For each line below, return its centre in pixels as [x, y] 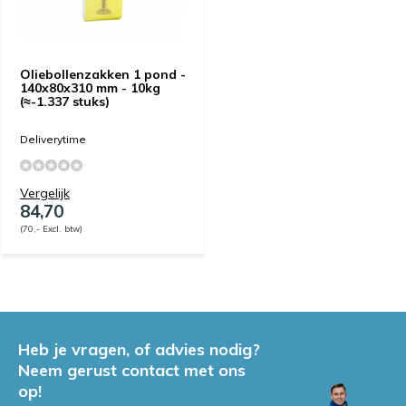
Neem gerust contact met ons [132, 370]
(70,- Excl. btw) [51, 228]
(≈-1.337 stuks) [65, 101]
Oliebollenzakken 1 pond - [103, 74]
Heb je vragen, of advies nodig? [139, 349]
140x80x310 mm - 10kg [90, 87]
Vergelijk [45, 193]
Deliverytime [53, 139]
